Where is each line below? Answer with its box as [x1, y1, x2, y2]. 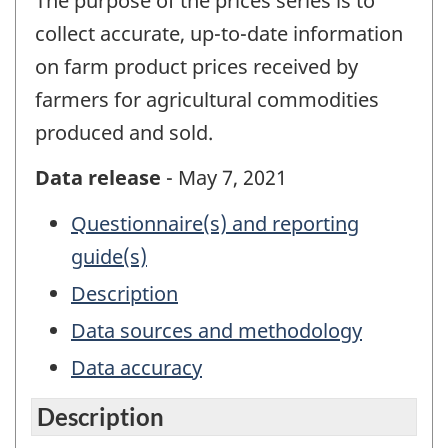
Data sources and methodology [71, 317, 362, 345]
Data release [35, 163, 161, 191]
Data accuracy [71, 354, 202, 382]
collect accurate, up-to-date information [35, 20, 403, 48]
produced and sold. [35, 119, 213, 147]
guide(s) [71, 243, 147, 271]
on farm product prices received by [35, 53, 358, 81]
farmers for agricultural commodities [35, 86, 379, 114]
